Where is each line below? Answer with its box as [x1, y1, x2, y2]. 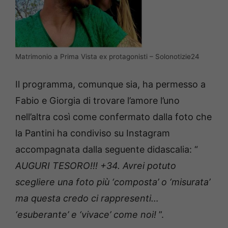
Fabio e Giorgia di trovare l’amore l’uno [15, 95, 180, 106]
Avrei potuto [123, 160, 176, 172]
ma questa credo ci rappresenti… [15, 193, 159, 204]
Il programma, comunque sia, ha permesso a [15, 79, 206, 90]
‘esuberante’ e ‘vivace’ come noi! [15, 209, 159, 220]
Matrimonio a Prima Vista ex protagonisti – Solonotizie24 [15, 52, 199, 61]
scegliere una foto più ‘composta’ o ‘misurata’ [15, 177, 210, 188]
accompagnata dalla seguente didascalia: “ [15, 144, 198, 155]
